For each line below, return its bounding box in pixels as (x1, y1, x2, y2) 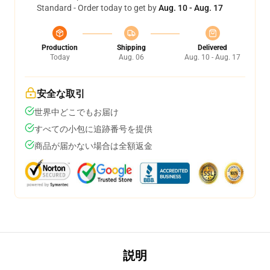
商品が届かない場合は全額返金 (34, 141, 152, 151)
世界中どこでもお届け (34, 107, 119, 117)
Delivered (198, 43, 227, 52)
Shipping (116, 43, 146, 52)
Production (42, 43, 78, 52)
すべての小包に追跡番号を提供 (34, 124, 152, 134)
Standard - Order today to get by (37, 3, 159, 13)
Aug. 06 (118, 53, 144, 61)
